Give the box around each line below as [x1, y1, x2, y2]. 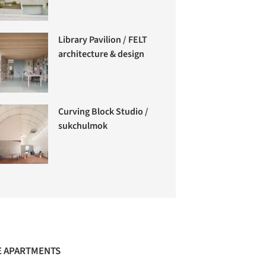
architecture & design [58, 47, 145, 61]
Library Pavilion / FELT [58, 33, 148, 47]
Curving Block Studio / [58, 105, 149, 119]
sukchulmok [58, 119, 108, 133]
